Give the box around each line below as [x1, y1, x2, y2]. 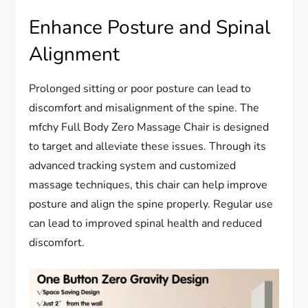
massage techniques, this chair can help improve [29, 177, 268, 192]
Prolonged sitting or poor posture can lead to [29, 80, 252, 96]
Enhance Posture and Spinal [29, 14, 271, 41]
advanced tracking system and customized [29, 157, 236, 173]
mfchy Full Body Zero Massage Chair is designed [29, 119, 269, 135]
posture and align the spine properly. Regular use [29, 196, 274, 212]
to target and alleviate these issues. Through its [29, 138, 267, 154]
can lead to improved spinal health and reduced [29, 215, 263, 231]
